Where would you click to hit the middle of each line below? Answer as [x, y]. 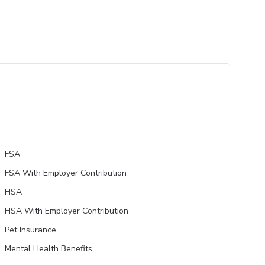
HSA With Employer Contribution [66, 211]
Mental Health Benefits [48, 248]
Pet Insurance [30, 230]
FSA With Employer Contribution [65, 173]
